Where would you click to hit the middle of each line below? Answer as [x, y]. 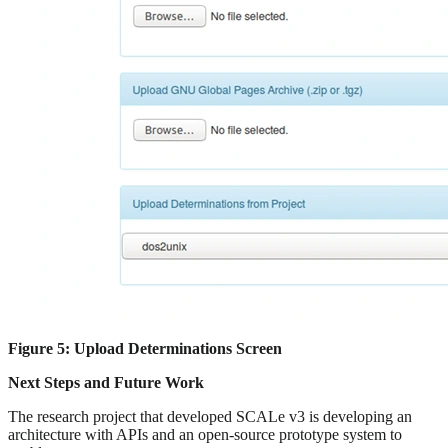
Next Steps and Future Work [106, 383]
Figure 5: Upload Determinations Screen [145, 349]
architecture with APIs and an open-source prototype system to [205, 435]
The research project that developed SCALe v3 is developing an [210, 417]
